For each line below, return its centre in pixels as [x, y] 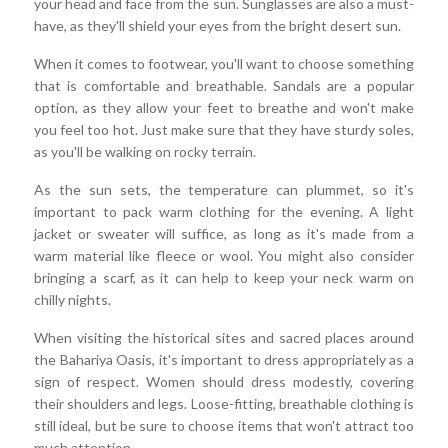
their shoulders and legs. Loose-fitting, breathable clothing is [224, 404]
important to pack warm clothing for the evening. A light [224, 212]
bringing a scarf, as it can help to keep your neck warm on [224, 278]
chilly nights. [72, 300]
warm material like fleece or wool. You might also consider [224, 256]
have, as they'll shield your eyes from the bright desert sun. [217, 26]
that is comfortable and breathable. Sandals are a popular [224, 86]
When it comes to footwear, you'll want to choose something [224, 64]
